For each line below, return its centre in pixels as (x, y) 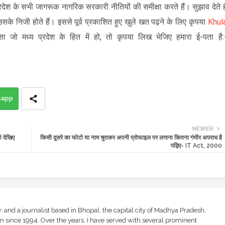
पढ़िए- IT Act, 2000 (196, 145)
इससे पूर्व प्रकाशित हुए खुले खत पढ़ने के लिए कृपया (133, 22)
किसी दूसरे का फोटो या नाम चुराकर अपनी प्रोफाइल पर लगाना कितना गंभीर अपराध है (131, 137)
